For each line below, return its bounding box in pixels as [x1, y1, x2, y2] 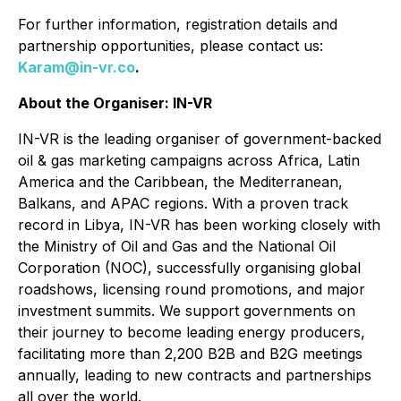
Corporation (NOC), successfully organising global [18, 259, 361, 277]
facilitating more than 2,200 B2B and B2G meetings [18, 345, 363, 363]
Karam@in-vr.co [18, 58, 135, 76]
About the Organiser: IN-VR [18, 94, 212, 112]
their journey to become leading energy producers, [18, 323, 365, 341]
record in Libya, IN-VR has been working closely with [18, 216, 380, 234]
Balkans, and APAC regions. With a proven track [18, 194, 348, 212]
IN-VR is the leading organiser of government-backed [18, 130, 381, 148]
